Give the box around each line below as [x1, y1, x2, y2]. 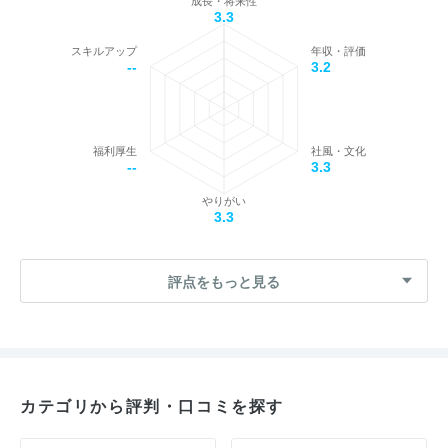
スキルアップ [71, 44, 139, 57]
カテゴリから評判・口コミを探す [20, 394, 284, 418]
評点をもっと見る [168, 271, 280, 292]
